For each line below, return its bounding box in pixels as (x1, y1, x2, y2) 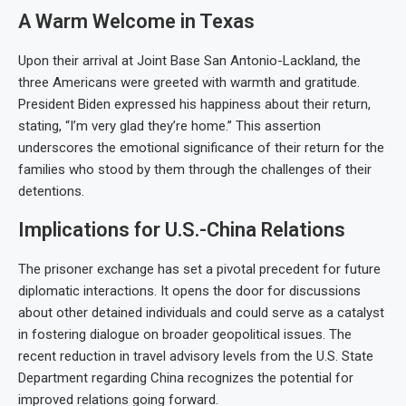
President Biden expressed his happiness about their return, (18, 96, 371, 113)
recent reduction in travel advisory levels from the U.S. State (18, 348, 373, 365)
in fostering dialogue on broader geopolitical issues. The (18, 326, 352, 343)
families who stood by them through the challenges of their (18, 161, 372, 179)
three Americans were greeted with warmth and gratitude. (18, 74, 360, 92)
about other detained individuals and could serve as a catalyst (18, 304, 384, 322)
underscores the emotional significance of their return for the (18, 140, 384, 157)
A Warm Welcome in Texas (18, 10, 255, 34)
